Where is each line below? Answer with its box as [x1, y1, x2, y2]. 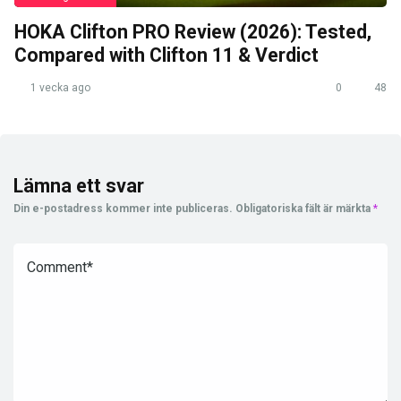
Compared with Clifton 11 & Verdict [14, 43, 319, 66]
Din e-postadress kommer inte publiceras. [13, 201, 233, 215]
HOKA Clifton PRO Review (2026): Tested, [14, 20, 371, 43]
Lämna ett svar [13, 174, 144, 197]
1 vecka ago [28, 81, 90, 94]
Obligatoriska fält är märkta [235, 201, 373, 215]
